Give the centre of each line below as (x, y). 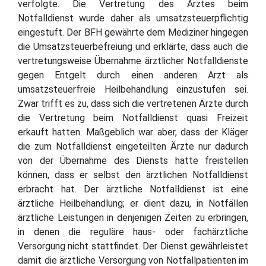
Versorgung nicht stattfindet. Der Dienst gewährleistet (133, 246)
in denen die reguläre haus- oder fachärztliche (133, 232)
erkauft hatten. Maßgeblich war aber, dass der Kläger (133, 132)
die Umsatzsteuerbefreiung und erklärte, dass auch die (133, 46)
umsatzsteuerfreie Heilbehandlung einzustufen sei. (133, 89)
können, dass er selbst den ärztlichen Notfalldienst (133, 175)
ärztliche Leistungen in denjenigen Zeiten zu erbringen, (133, 217)
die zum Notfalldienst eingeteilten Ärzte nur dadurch (133, 146)
